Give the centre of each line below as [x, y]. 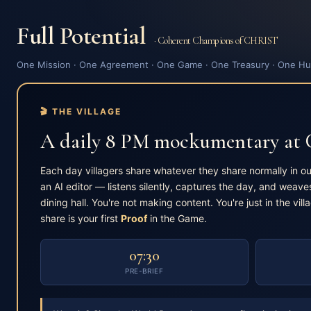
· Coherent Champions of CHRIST [216, 41]
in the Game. [177, 218]
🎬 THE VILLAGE [81, 111]
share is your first [81, 218]
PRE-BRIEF [144, 271]
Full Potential [84, 36]
